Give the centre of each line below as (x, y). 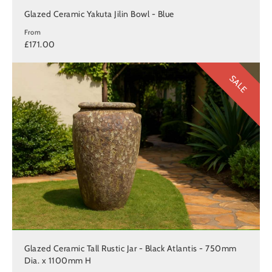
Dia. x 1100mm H (58, 261)
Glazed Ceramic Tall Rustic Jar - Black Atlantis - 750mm (131, 249)
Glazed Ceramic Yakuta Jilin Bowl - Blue (99, 14)
